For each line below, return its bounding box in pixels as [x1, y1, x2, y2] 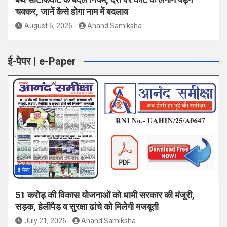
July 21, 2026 [24, 217, 66, 225]
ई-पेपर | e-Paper [8, 55, 76, 68]
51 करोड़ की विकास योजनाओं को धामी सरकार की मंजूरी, [15, 190, 195, 201]
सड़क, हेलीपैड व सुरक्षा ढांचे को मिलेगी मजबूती [15, 201, 159, 212]
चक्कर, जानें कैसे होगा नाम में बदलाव [15, 6, 128, 17]
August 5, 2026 [24, 22, 72, 30]
